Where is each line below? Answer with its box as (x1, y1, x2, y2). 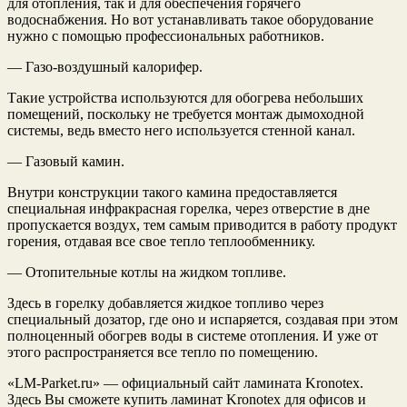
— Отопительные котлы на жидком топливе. (7, 263, 286, 280)
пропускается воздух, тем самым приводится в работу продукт (7, 216, 397, 233)
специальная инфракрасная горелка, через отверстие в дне (7, 200, 370, 216)
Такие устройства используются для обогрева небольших (7, 89, 363, 105)
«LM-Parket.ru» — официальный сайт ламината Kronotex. (7, 374, 363, 391)
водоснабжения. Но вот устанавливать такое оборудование (7, 11, 373, 27)
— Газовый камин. (7, 153, 124, 169)
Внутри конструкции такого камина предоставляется (7, 184, 337, 200)
